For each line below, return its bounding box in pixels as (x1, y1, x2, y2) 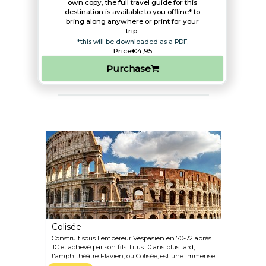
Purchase (106, 63, 151, 74)
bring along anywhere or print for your (66, 17, 199, 26)
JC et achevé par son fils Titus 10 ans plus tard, (51, 243, 195, 251)
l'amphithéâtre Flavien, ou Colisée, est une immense (51, 252, 215, 260)
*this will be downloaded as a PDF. (77, 38, 188, 46)
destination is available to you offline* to (65, 8, 201, 16)
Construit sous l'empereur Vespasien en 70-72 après (51, 234, 211, 242)
